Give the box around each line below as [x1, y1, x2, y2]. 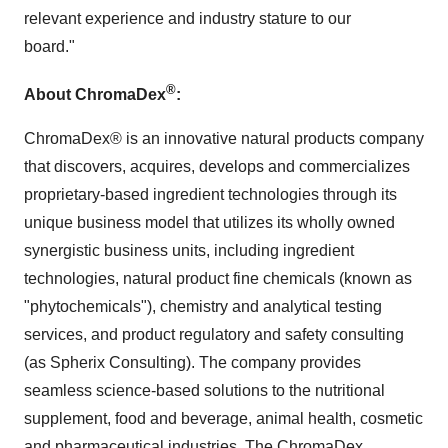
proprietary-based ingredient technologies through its [24, 185, 397, 203]
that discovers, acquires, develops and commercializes [24, 157, 410, 175]
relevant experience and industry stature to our [24, 10, 351, 28]
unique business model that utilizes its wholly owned [24, 213, 395, 231]
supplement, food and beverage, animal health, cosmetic [24, 409, 423, 427]
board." [24, 38, 119, 56]
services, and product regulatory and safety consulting [24, 325, 404, 343]
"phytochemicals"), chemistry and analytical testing [24, 297, 382, 315]
